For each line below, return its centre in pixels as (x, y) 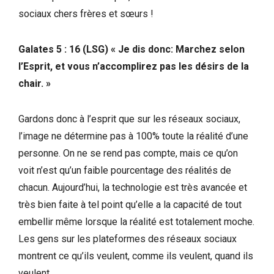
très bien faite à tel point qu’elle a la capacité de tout (130, 205)
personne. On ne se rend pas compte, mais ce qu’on (128, 154)
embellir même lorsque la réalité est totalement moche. (136, 222)
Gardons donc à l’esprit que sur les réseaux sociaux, (129, 119)
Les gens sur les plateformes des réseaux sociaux (128, 239)
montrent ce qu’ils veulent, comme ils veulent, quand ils (136, 256)
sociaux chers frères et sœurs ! (86, 14)
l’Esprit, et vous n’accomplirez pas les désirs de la (134, 67)
